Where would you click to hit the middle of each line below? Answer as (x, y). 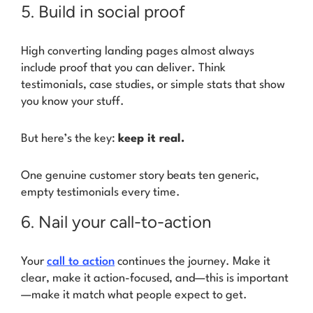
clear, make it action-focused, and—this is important (155, 278)
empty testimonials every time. (101, 192)
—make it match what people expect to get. (134, 295)
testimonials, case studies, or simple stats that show (153, 85)
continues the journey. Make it (192, 261)
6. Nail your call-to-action (116, 222)
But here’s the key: (70, 138)
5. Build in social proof (103, 12)
